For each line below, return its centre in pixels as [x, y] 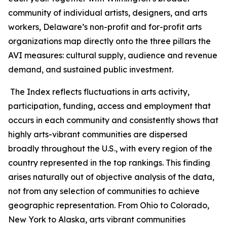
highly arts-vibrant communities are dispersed [98, 134]
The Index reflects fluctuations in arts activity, [100, 92]
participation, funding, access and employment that [109, 106]
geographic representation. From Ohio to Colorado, [109, 205]
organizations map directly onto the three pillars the [109, 41]
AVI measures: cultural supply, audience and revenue [113, 55]
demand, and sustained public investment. [91, 69]
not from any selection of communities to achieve [104, 191]
